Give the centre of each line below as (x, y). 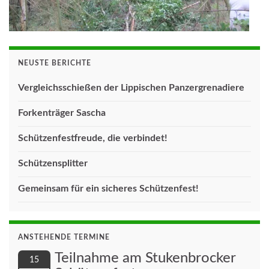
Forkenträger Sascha (62, 113)
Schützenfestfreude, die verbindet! (93, 138)
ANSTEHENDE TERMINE (64, 237)
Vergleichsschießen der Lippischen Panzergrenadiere (131, 87)
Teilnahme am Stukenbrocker (145, 258)
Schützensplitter (53, 163)
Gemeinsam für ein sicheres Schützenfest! (108, 188)
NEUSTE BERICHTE (55, 63)
